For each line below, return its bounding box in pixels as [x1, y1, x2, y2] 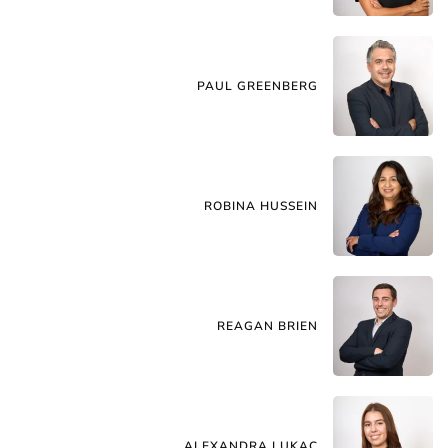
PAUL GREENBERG [197, 77, 318, 94]
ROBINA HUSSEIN [204, 197, 318, 214]
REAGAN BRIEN [217, 317, 318, 334]
